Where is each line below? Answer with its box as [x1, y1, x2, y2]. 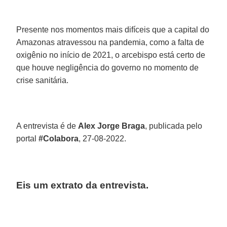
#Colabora [39, 134, 79, 143]
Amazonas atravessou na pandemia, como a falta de [16, 37, 205, 47]
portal [16, 134, 39, 143]
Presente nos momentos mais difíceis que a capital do [16, 25, 210, 34]
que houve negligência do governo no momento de [16, 63, 199, 72]
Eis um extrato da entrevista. [16, 179, 149, 191]
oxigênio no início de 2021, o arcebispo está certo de [16, 50, 206, 59]
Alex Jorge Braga [78, 121, 145, 130]
